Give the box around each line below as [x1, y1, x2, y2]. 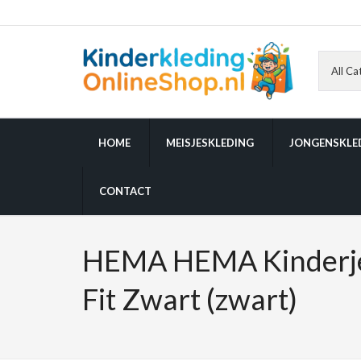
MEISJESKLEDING [166, 136, 254, 150]
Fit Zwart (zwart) [82, 281, 297, 317]
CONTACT [99, 185, 151, 198]
